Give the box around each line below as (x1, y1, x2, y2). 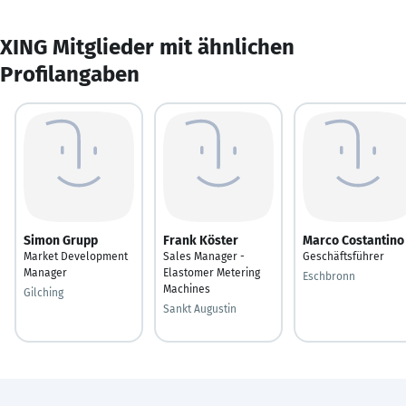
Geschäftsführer (303, 249, 384, 263)
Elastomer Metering (163, 266, 260, 279)
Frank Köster (163, 232, 238, 248)
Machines (163, 282, 210, 295)
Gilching (24, 285, 63, 299)
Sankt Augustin (163, 302, 237, 315)
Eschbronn (303, 269, 355, 283)
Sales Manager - (163, 249, 245, 263)
